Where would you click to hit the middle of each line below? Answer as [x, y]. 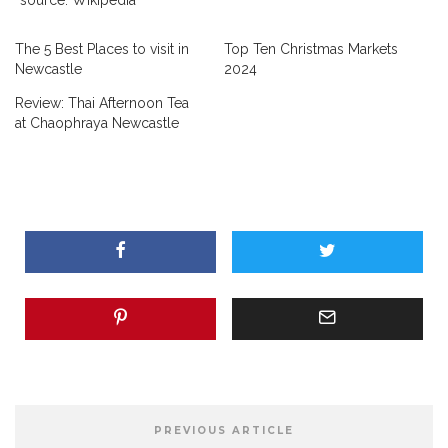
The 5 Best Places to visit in [102, 48]
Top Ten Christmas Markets [311, 48]
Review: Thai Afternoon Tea [102, 102]
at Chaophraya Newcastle [97, 122]
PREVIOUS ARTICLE [224, 430]
